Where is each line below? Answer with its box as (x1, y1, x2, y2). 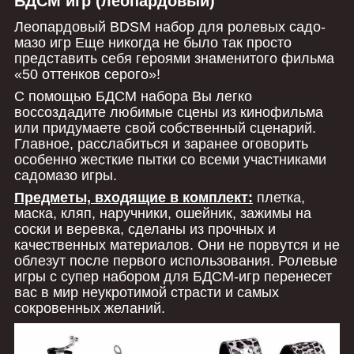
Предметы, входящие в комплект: (14, 189, 253, 205)
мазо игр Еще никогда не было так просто (14, 34, 292, 51)
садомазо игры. (14, 167, 117, 183)
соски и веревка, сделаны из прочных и (14, 220, 276, 237)
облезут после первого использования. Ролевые (14, 252, 337, 269)
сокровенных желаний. (14, 299, 165, 316)
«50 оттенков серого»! (14, 66, 160, 82)
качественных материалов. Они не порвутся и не (14, 236, 340, 253)
